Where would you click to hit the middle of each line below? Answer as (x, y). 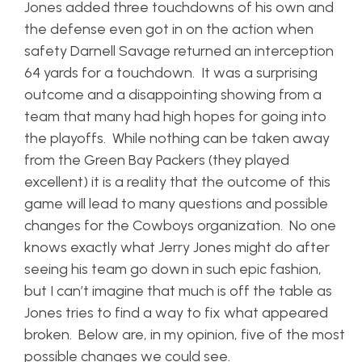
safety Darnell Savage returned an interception (179, 51)
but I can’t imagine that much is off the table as (178, 291)
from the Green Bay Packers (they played (157, 160)
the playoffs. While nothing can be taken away (177, 138)
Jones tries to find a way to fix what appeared (176, 313)
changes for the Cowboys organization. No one (180, 225)
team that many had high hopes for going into (175, 116)
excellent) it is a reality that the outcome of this (177, 182)
